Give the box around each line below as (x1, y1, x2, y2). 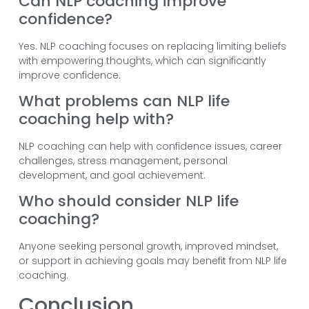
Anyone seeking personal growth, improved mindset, (18, 239, 278, 254)
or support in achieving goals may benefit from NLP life (18, 254, 287, 268)
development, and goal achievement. (18, 168, 206, 182)
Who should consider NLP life (18, 190, 239, 212)
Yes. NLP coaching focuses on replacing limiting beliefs (18, 39, 286, 53)
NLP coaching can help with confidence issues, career (18, 139, 282, 153)
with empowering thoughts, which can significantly (18, 53, 266, 68)
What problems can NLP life (18, 90, 230, 112)
